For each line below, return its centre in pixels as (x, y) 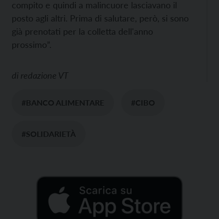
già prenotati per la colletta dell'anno (82, 31)
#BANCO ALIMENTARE (63, 102)
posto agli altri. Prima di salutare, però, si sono (100, 18)
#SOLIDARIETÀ (49, 134)
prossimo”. (32, 44)
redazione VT (44, 75)
